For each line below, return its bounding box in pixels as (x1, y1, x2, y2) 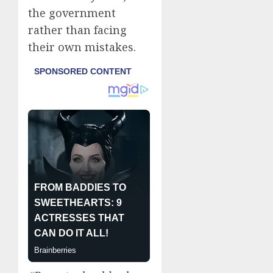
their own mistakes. (28, 39, 136, 54)
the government (28, 5, 116, 20)
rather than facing (28, 22, 127, 37)
